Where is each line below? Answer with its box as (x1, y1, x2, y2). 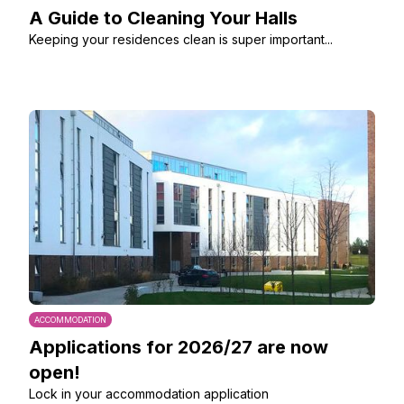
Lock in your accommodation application (29, 386, 269, 401)
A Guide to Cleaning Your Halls (29, 7, 298, 29)
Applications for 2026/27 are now (29, 336, 328, 358)
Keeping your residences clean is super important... (29, 32, 333, 47)
